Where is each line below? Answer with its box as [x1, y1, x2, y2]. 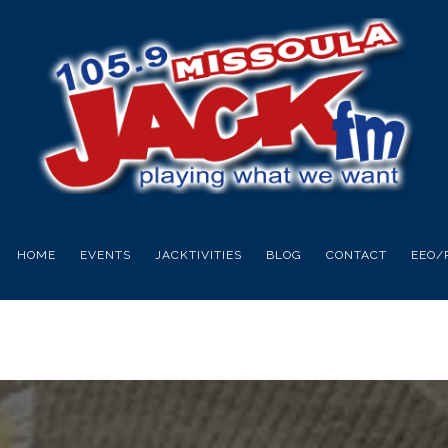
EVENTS [79, 247, 131, 262]
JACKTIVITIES [154, 247, 242, 262]
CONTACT [325, 247, 387, 262]
